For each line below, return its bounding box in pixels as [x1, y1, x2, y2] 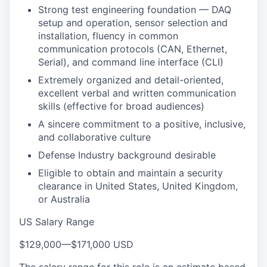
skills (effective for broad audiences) [38, 100, 204, 112]
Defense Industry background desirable [38, 149, 216, 161]
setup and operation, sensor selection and [38, 17, 228, 29]
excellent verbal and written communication [38, 87, 236, 99]
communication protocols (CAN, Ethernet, [38, 43, 227, 55]
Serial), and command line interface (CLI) [38, 56, 223, 68]
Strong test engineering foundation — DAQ [38, 4, 231, 15]
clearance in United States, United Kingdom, [38, 180, 238, 192]
